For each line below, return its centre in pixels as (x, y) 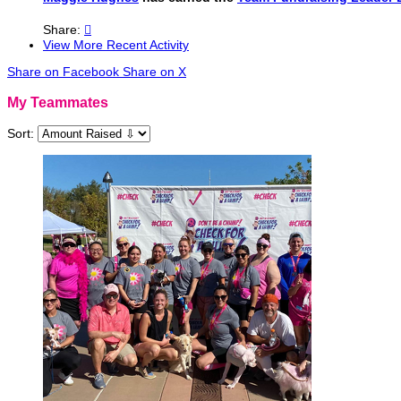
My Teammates (58, 102)
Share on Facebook (63, 72)
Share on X (154, 72)
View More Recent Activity (116, 45)
